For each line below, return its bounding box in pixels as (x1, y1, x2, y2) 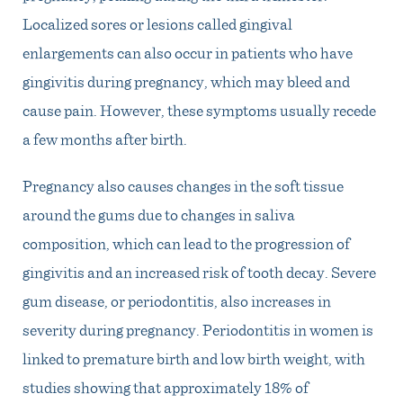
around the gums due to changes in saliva (22, 202, 295, 225)
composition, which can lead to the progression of (22, 231, 350, 254)
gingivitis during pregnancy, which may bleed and (22, 69, 350, 92)
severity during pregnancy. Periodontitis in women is (22, 318, 373, 340)
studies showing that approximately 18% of (22, 375, 309, 398)
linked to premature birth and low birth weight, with (22, 346, 365, 369)
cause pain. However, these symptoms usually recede (22, 98, 376, 121)
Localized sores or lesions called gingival (22, 12, 292, 34)
